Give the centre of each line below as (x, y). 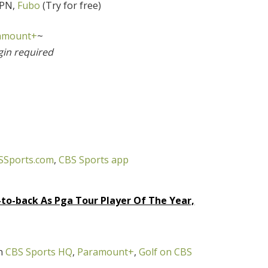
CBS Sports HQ (39, 252)
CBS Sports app (94, 160)
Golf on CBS (166, 252)
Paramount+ (106, 252)
